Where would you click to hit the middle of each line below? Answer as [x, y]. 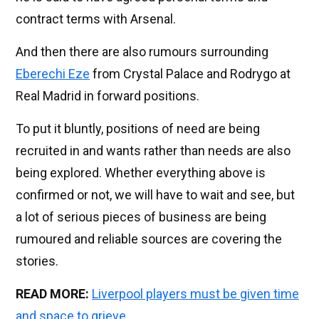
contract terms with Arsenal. [96, 19]
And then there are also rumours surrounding [142, 51]
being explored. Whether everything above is [141, 172]
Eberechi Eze [53, 73]
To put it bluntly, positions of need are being [138, 128]
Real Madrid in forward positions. [108, 95]
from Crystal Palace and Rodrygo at [190, 73]
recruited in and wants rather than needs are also [153, 150]
